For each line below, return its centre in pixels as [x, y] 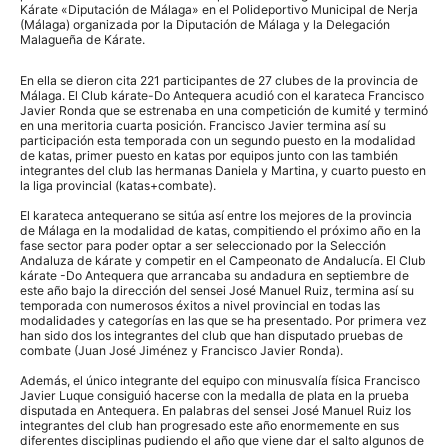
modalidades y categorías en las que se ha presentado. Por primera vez [223, 321]
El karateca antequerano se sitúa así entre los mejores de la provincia [216, 216]
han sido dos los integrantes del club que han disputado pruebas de [211, 336]
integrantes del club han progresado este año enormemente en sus [209, 426]
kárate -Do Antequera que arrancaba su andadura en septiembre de [214, 276]
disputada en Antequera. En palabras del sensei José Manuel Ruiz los [215, 411]
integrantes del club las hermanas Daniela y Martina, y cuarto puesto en [223, 171]
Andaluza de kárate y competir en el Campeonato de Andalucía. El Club [223, 261]
